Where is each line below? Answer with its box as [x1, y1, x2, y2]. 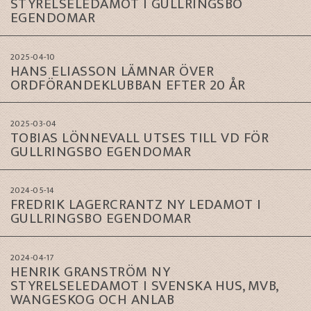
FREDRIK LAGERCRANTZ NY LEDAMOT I [10, 192, 262, 217]
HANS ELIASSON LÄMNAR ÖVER [10, 58, 214, 83]
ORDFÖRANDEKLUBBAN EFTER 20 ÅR [10, 72, 246, 97]
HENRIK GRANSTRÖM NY [10, 259, 171, 284]
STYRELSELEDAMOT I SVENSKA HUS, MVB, [10, 273, 279, 298]
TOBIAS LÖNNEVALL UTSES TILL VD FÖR [10, 126, 269, 151]
